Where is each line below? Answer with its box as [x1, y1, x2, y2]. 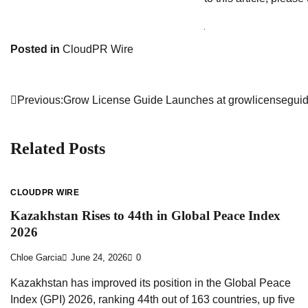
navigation [10, 120, 84, 138]
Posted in [10, 43, 63, 56]
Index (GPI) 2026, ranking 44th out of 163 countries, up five [10, 293, 295, 305]
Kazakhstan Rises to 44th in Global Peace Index [10, 208, 280, 223]
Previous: [17, 94, 63, 107]
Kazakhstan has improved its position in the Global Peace [10, 276, 291, 289]
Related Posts [10, 140, 105, 158]
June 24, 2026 [71, 252, 127, 263]
